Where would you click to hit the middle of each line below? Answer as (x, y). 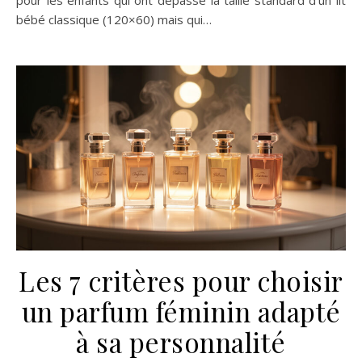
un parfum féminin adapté (181, 311)
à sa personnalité (181, 342)
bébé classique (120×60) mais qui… (114, 19)
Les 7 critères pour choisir (181, 281)
